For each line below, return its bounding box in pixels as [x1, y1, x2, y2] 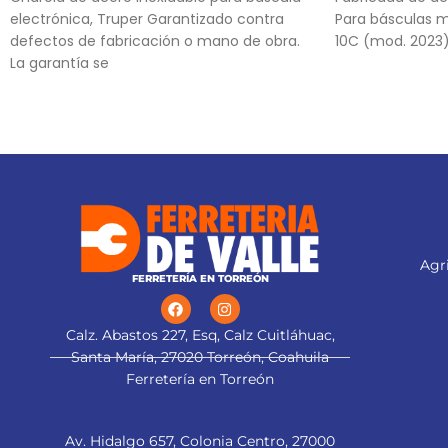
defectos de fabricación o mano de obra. [10, 31, 300, 51]
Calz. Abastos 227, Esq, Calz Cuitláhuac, [65, 326, 335, 345]
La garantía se [10, 53, 109, 73]
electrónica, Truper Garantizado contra [10, 9, 284, 29]
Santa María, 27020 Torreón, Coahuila [71, 348, 329, 367]
